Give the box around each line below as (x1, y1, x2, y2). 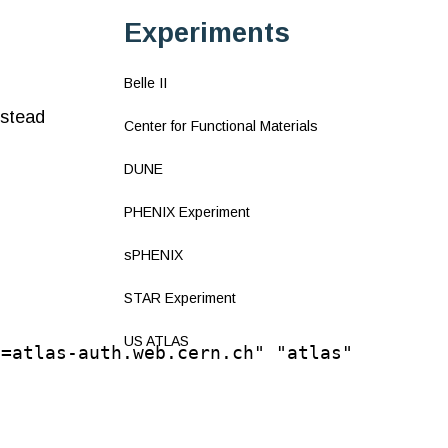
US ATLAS (123, 332, 189, 349)
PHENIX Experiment (123, 203, 250, 220)
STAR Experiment (123, 289, 236, 306)
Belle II (123, 74, 167, 91)
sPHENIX (123, 246, 183, 263)
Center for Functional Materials (123, 117, 318, 134)
